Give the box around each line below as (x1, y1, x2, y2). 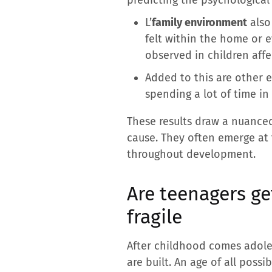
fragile (127, 205, 182, 228)
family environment (152, 15, 247, 29)
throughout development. (127, 147, 256, 161)
